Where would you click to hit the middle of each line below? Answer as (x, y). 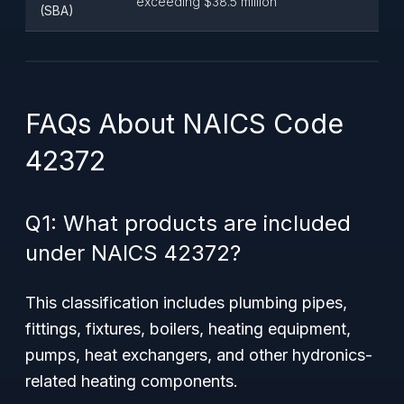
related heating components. (132, 381)
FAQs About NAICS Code (184, 124)
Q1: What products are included (188, 223)
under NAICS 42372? (133, 253)
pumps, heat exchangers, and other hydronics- (199, 355)
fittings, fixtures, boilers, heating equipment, (188, 329)
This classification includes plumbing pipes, (186, 303)
